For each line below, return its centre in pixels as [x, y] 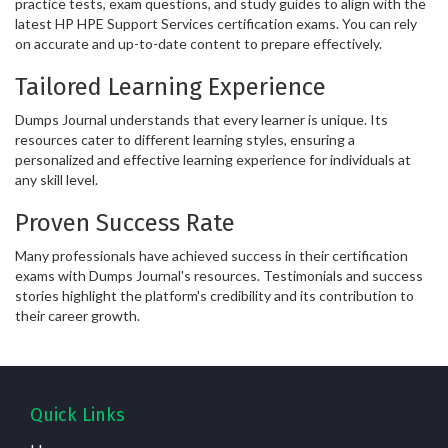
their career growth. [77, 315]
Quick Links [77, 414]
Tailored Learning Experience [170, 86]
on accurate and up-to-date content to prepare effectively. [198, 43]
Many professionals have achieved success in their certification [211, 255]
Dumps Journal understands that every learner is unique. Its [201, 119]
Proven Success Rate [125, 222]
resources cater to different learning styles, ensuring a [185, 139]
